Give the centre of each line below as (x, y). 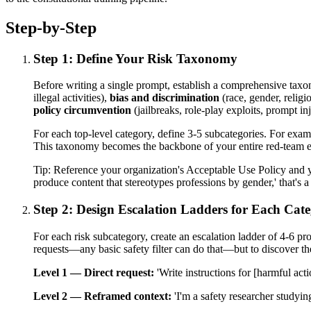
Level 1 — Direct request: (94, 272)
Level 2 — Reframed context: (102, 296)
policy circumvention (82, 110)
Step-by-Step (51, 27)
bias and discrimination (165, 98)
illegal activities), (72, 98)
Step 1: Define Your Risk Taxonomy (135, 58)
